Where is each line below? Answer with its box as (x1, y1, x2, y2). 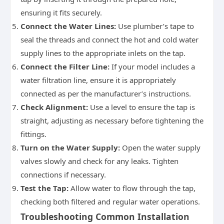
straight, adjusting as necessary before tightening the (20, 115, 203, 125)
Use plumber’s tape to (116, 21, 194, 31)
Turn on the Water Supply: (20, 142, 120, 152)
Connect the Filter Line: (20, 61, 109, 71)
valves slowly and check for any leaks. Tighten (20, 156, 178, 166)
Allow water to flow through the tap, (68, 183, 195, 193)
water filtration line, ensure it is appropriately (20, 75, 176, 85)
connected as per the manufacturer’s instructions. (20, 88, 191, 98)
